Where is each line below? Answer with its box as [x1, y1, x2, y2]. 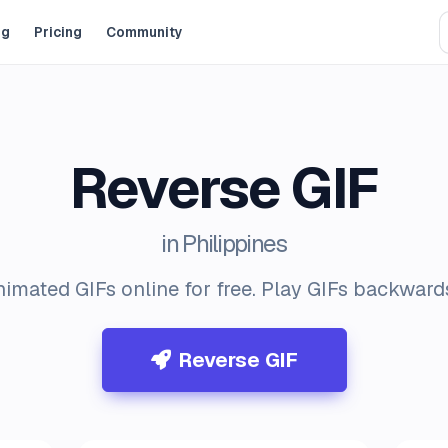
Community [106, 23, 184, 41]
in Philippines [161, 228, 287, 259]
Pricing [34, 23, 83, 41]
